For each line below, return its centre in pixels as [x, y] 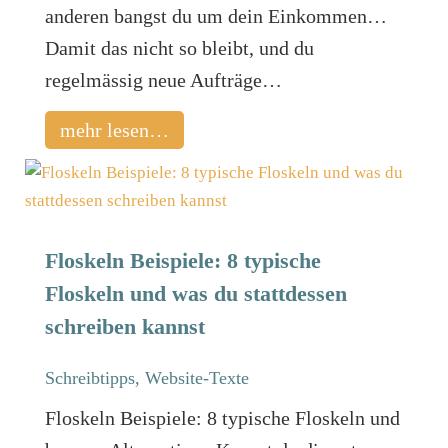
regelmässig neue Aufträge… [163, 80]
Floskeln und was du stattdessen [195, 293]
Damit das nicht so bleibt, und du [179, 48]
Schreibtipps [89, 378]
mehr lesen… [114, 130]
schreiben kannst [124, 326]
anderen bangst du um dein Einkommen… [215, 16]
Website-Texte [196, 378]
